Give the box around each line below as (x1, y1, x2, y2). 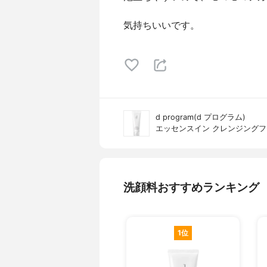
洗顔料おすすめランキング (123, 180, 259, 194)
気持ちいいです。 (123, 19, 200, 31)
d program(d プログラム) (156, 113, 246, 122)
